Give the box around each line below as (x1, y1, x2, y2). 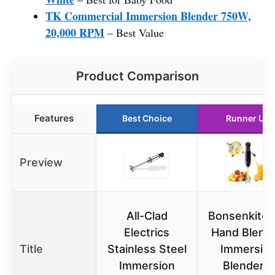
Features (34, 112, 74, 124)
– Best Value (104, 25, 164, 40)
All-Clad (126, 209, 168, 222)
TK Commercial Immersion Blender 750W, (45, 7, 251, 24)
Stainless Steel (107, 242, 187, 255)
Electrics (124, 225, 169, 239)
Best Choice (122, 112, 172, 123)
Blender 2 (222, 258, 274, 272)
